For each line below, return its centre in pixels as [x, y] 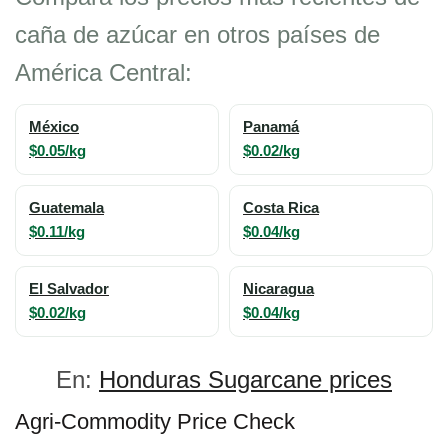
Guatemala [66, 208]
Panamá [271, 127]
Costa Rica [281, 208]
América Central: [103, 72]
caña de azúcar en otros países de [197, 34]
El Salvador [69, 289]
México [54, 127]
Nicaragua [278, 289]
